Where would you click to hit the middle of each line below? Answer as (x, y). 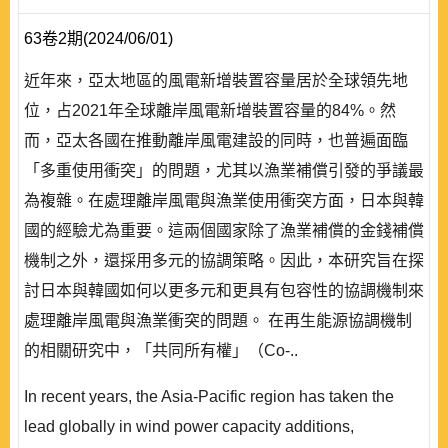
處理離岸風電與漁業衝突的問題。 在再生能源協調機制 (218, 320)
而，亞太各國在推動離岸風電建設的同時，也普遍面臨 (216, 140)
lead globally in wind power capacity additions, (189, 426)
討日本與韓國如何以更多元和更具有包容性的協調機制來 (224, 290)
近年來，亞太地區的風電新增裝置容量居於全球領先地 (216, 80)
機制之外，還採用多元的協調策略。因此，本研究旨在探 (224, 260)
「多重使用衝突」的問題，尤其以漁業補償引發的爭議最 (224, 170)
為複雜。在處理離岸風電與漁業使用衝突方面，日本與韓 (224, 200)
